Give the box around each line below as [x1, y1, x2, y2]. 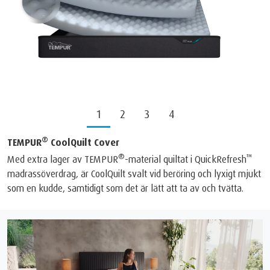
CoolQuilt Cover [48, 136, 119, 149]
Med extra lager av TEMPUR [7, 153, 118, 166]
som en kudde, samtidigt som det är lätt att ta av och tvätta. [7, 182, 243, 195]
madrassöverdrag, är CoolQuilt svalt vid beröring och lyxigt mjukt [7, 168, 261, 180]
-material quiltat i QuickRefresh [125, 153, 246, 166]
